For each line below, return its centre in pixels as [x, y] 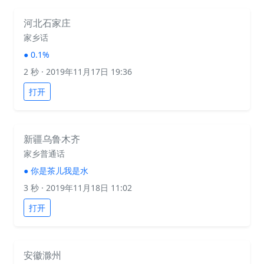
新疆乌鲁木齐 [52, 139]
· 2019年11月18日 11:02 [85, 188]
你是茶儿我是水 [60, 171]
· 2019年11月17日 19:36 [85, 72]
